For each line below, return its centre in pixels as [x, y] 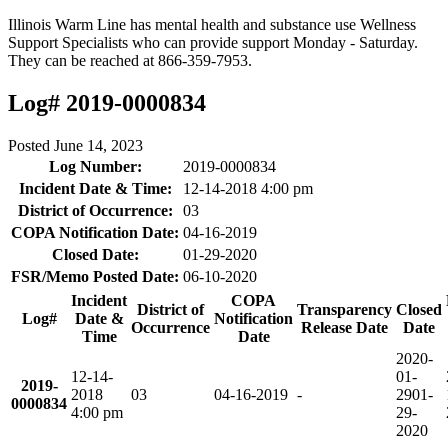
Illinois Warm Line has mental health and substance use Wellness [212, 24]
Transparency [344, 309]
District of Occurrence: [95, 210]
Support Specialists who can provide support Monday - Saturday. [213, 42]
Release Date [344, 327]
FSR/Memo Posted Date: [95, 276]
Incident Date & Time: [95, 188]
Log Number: [95, 166]
